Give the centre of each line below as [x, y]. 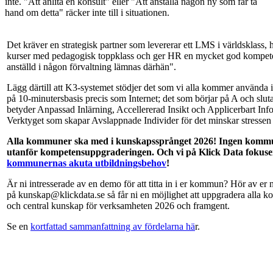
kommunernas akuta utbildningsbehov [87, 163]
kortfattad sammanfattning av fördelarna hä [113, 227]
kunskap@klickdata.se [62, 195]
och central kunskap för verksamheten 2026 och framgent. [118, 206]
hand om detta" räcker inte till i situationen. [87, 13]
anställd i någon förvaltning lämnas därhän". [91, 67]
